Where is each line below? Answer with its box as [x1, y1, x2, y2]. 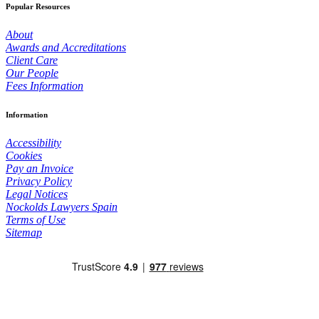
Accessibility [6, 136, 61, 149]
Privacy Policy [6, 174, 72, 187]
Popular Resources [6, 2, 70, 11]
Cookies [6, 149, 42, 162]
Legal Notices [6, 187, 68, 200]
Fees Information [6, 80, 83, 92]
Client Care [6, 54, 58, 66]
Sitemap [6, 226, 42, 239]
